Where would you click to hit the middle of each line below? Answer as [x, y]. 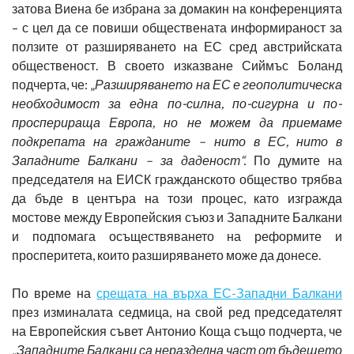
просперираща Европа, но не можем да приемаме [177, 122]
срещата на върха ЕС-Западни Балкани [220, 292]
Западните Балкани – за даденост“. [133, 160]
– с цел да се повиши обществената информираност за [177, 27]
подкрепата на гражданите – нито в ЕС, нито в [177, 141]
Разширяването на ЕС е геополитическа [219, 84]
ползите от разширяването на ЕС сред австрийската [177, 46]
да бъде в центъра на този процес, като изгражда [177, 198]
